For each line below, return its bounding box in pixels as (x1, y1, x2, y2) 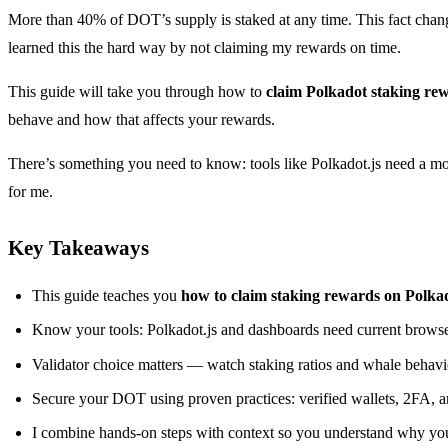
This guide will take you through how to (8, 82, 266, 100)
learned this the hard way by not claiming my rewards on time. (8, 38, 401, 56)
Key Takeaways (8, 235, 149, 259)
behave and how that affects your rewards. (8, 110, 275, 128)
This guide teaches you (32, 286, 181, 304)
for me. (8, 182, 53, 200)
